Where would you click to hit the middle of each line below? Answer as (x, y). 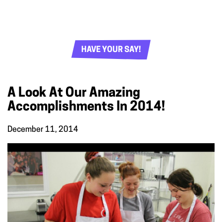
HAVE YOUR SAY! (111, 50)
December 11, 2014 (43, 130)
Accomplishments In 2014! (86, 108)
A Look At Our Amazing (74, 94)
